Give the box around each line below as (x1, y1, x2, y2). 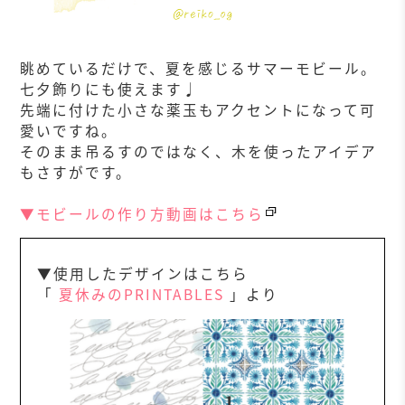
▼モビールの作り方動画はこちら (20, 202, 265, 224)
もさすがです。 (20, 161, 133, 183)
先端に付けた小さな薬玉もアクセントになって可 (20, 99, 377, 120)
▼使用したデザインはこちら (37, 263, 250, 285)
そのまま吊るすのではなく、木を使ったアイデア (20, 140, 378, 162)
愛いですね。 (20, 119, 118, 141)
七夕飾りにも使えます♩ (20, 78, 200, 99)
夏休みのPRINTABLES (59, 284, 225, 306)
